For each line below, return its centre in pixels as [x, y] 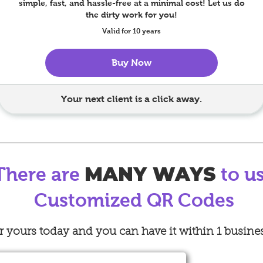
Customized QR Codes [134, 200]
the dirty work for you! [131, 15]
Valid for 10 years [131, 31]
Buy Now [131, 63]
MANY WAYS [150, 174]
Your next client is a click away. [131, 99]
